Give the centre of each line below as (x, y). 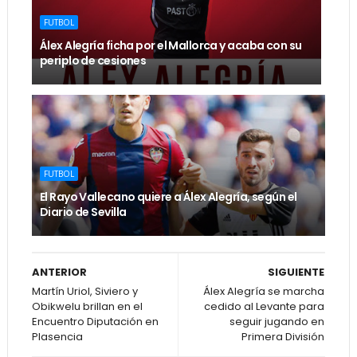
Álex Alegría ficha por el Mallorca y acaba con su (171, 45)
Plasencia (57, 336)
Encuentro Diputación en (95, 321)
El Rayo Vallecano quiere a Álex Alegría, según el (168, 196)
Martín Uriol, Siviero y (84, 291)
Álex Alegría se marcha (264, 291)
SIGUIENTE (296, 272)
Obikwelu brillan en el (87, 306)
